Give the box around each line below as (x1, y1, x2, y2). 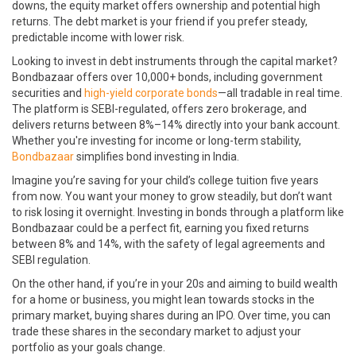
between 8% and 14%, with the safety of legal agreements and (12, 238, 325, 251)
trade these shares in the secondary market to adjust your (12, 325, 301, 339)
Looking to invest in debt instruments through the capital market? (12, 55, 338, 68)
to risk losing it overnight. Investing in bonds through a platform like (12, 206, 344, 219)
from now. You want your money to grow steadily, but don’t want (12, 190, 332, 203)
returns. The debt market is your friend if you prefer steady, (12, 15, 308, 29)
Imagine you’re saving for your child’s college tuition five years (12, 174, 319, 188)
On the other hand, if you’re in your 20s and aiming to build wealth (12, 277, 338, 291)
